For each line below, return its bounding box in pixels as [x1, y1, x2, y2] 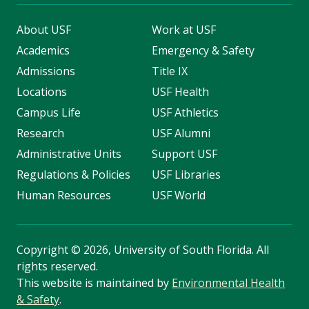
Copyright [17, 242, 71, 258]
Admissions [17, 63, 75, 79]
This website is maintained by [17, 275, 172, 291]
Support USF [151, 146, 217, 162]
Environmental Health [172, 275, 285, 291]
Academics [17, 43, 70, 59]
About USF [17, 22, 71, 38]
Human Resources [17, 188, 111, 203]
